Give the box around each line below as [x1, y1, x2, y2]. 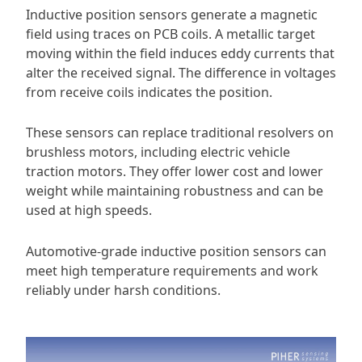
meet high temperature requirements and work [26, 261, 318, 280]
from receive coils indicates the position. [26, 82, 272, 101]
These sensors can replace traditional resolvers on [26, 124, 334, 142]
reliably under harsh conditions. [26, 280, 221, 299]
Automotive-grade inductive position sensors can [26, 242, 326, 260]
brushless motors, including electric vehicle [26, 143, 290, 162]
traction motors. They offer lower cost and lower [26, 162, 323, 181]
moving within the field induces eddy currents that [26, 44, 335, 62]
